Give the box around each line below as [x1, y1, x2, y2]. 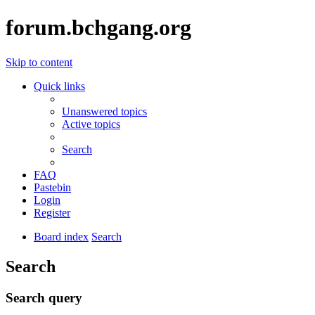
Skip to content [6, 56, 72, 68]
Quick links [34, 79, 85, 92]
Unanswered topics [62, 105, 147, 117]
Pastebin [34, 181, 71, 193]
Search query [6, 290, 82, 305]
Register [34, 206, 70, 219]
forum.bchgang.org [6, 15, 191, 41]
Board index [34, 230, 89, 243]
